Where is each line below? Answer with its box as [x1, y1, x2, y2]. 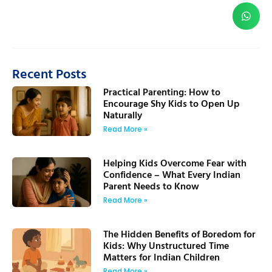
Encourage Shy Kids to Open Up [103, 96, 240, 110]
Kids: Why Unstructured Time [103, 237, 229, 253]
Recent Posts [12, 63, 86, 83]
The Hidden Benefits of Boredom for [103, 226, 256, 241]
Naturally [103, 107, 142, 122]
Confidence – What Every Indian [103, 166, 240, 182]
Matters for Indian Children [103, 249, 220, 264]
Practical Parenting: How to [103, 84, 220, 99]
